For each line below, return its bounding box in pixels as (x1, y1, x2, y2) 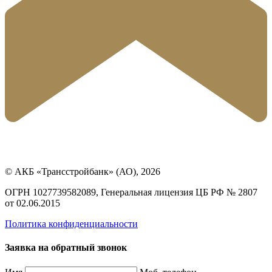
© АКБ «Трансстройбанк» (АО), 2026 (5, 166, 160, 177)
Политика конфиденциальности (5, 219, 138, 229)
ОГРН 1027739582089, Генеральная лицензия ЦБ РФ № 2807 (5, 187, 257, 198)
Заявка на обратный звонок (5, 242, 127, 253)
